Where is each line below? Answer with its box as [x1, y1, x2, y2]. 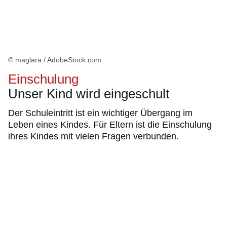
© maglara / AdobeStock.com [8, 56, 101, 64]
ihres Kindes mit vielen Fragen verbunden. [8, 131, 179, 141]
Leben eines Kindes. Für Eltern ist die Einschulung [8, 120, 212, 130]
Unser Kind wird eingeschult [8, 86, 169, 101]
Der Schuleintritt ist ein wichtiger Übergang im [8, 108, 193, 118]
